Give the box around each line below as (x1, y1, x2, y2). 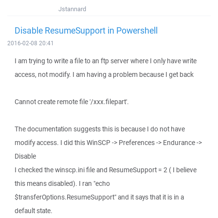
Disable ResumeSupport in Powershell (15, 24, 158, 36)
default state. (15, 206, 53, 215)
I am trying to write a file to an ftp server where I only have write (15, 56, 197, 65)
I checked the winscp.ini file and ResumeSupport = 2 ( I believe (15, 165, 197, 174)
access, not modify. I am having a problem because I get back (15, 70, 194, 79)
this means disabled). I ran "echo (15, 179, 110, 188)
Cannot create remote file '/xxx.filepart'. (15, 97, 129, 106)
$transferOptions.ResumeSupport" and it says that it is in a (15, 193, 184, 201)
